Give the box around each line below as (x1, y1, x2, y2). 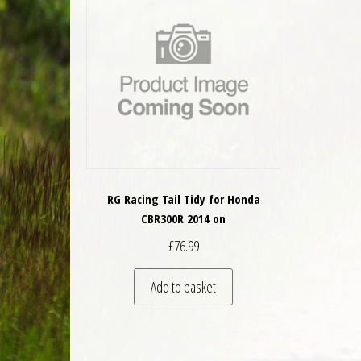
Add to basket (151, 276, 217, 297)
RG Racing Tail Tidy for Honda (106, 191, 260, 208)
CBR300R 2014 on (141, 210, 226, 227)
